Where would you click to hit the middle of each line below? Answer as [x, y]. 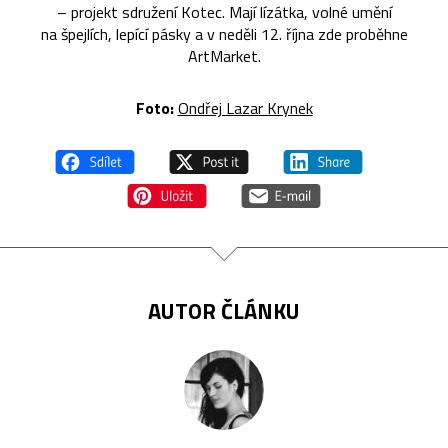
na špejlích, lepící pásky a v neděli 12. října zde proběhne [224, 33]
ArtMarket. [224, 55]
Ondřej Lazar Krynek [245, 107]
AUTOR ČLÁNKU [224, 310]
